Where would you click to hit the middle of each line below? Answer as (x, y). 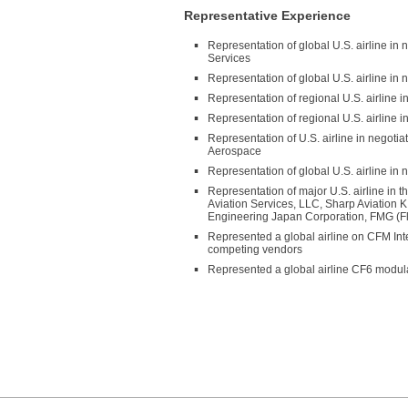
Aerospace (235, 151)
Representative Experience (267, 15)
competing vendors (255, 250)
